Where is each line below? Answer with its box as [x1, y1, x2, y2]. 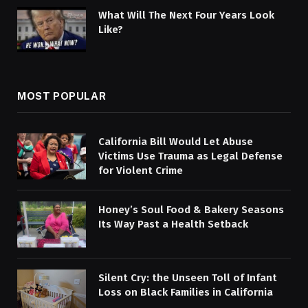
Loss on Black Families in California [98, 285, 273, 298]
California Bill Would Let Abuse [98, 135, 253, 148]
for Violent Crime [98, 164, 183, 177]
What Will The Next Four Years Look [98, 8, 274, 21]
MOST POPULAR [17, 90, 107, 102]
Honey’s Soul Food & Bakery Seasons [98, 203, 284, 217]
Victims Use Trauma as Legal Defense [98, 150, 283, 163]
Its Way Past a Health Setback [98, 218, 248, 231]
